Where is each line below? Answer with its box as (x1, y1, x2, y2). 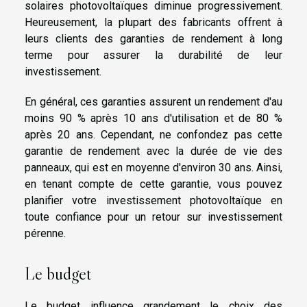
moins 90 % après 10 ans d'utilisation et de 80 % (25, 112, 282, 125)
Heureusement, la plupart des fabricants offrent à (25, 16, 282, 29)
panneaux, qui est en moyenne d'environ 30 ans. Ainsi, (25, 161, 282, 175)
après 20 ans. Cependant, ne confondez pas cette (25, 128, 282, 142)
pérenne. (25, 227, 66, 241)
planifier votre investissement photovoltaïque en (25, 194, 282, 208)
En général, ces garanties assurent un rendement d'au (25, 95, 282, 109)
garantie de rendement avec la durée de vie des (25, 145, 282, 158)
